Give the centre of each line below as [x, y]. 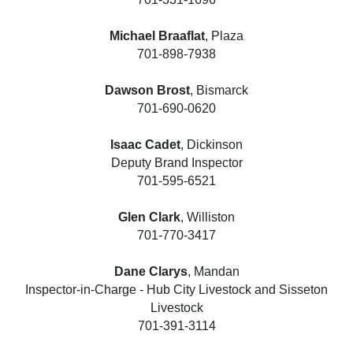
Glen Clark [149, 217]
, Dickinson [212, 144]
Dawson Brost [147, 90]
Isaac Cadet [145, 144]
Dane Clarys [150, 271]
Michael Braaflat [157, 35]
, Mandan [213, 271]
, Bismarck [219, 90]
